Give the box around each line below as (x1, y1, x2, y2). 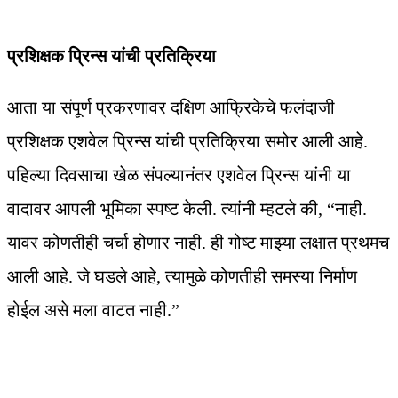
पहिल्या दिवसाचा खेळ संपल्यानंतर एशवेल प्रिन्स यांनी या (7, 165, 351, 186)
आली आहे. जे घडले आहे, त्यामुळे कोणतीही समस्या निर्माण (7, 267, 357, 287)
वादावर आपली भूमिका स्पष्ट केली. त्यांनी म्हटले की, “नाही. (7, 199, 367, 219)
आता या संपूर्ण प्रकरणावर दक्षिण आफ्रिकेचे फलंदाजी (7, 98, 335, 118)
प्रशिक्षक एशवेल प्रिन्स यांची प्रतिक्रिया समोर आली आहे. (7, 131, 368, 152)
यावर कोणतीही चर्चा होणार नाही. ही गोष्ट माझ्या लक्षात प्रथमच (7, 233, 389, 253)
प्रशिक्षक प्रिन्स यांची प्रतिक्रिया (7, 46, 216, 67)
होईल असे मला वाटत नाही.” (7, 300, 179, 321)
